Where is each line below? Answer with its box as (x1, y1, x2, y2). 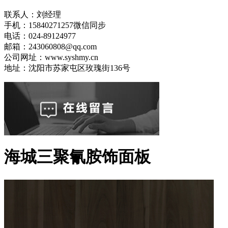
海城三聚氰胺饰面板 (4, 148, 151, 166)
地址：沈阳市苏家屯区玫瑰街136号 (4, 64, 130, 72)
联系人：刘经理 (4, 10, 61, 19)
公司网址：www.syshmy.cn (4, 53, 98, 62)
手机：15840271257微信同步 (4, 21, 106, 30)
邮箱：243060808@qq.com (4, 42, 97, 51)
